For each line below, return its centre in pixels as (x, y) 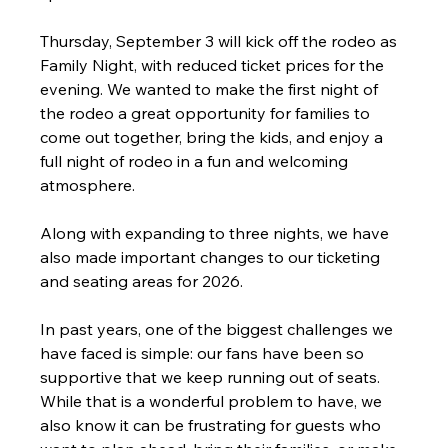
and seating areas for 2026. (142, 281)
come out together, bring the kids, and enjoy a (214, 137)
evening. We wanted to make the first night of (211, 89)
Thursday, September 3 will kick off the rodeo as (221, 41)
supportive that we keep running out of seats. (212, 377)
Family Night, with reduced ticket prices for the (214, 65)
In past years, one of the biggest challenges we (219, 329)
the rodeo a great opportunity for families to (207, 113)
